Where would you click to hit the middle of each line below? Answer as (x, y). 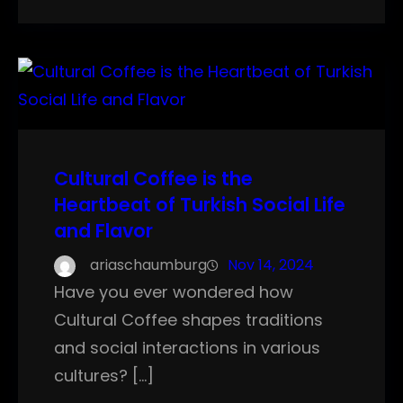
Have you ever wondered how (174, 292)
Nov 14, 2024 (271, 265)
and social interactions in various (187, 348)
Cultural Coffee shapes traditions (188, 320)
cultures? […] (104, 376)
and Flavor (103, 231)
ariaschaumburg (148, 265)
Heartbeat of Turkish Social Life (200, 205)
